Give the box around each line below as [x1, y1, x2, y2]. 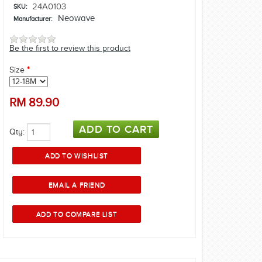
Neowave [58, 13, 95, 23]
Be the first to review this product [9, 44, 130, 53]
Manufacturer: [13, 15, 52, 23]
